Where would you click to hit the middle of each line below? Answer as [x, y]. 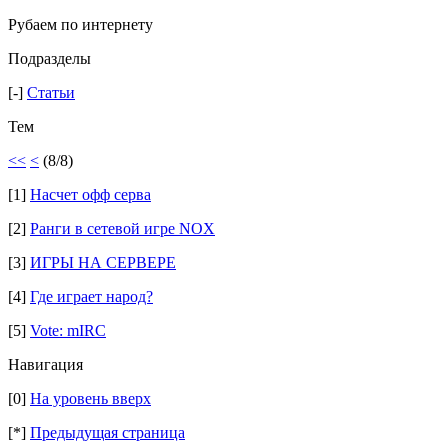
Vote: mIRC [68, 330]
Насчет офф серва [90, 194]
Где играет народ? [91, 296]
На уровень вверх [90, 398]
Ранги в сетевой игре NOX [122, 228]
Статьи [51, 92]
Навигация [45, 364]
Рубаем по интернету [80, 24]
